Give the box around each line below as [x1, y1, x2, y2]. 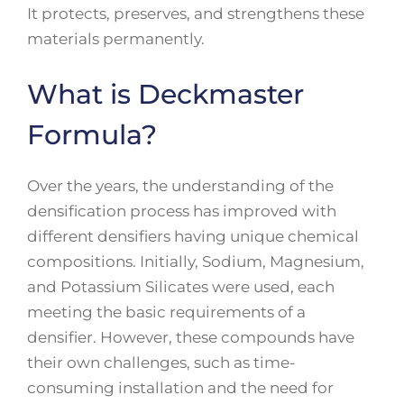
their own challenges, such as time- [27, 353, 296, 372]
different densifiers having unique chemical [27, 227, 359, 245]
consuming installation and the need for [27, 379, 334, 397]
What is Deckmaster [27, 78, 304, 111]
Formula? [27, 118, 157, 151]
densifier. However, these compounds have [27, 328, 354, 346]
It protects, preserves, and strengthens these [27, 4, 364, 23]
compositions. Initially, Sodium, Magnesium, [27, 252, 364, 271]
